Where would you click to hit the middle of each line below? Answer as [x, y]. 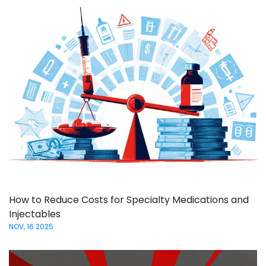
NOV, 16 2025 [31, 227]
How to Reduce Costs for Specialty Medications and [129, 200]
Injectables [35, 214]
